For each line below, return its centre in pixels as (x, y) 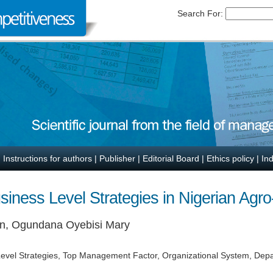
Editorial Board (171, 158)
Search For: (201, 13)
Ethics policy (230, 158)
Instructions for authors (48, 158)
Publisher (117, 158)
